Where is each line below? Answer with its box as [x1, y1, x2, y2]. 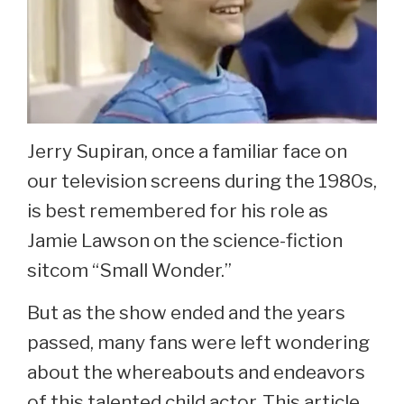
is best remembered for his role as [27, 199, 328, 223]
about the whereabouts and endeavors [27, 361, 365, 384]
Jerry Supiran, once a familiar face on [27, 140, 347, 163]
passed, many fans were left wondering [27, 331, 370, 354]
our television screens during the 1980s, [27, 170, 377, 193]
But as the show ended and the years [27, 301, 345, 325]
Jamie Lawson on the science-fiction [27, 229, 343, 252]
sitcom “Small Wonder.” [27, 259, 232, 282]
